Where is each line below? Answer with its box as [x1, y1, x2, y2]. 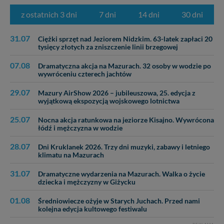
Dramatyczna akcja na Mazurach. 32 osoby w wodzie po [38, 62, 211, 70]
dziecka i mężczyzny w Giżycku [38, 178, 135, 186]
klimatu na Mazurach [38, 151, 104, 159]
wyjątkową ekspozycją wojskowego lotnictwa [38, 97, 179, 105]
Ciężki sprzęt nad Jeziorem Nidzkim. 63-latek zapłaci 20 [38, 35, 212, 43]
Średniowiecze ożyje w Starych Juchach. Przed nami [38, 197, 200, 205]
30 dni [181, 9, 203, 19]
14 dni [138, 9, 159, 19]
